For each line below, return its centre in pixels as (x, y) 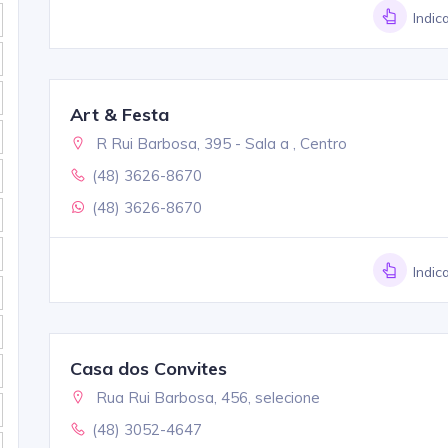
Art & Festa (119, 114)
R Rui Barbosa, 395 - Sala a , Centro (219, 143)
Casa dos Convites (148, 368)
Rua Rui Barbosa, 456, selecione (205, 397)
